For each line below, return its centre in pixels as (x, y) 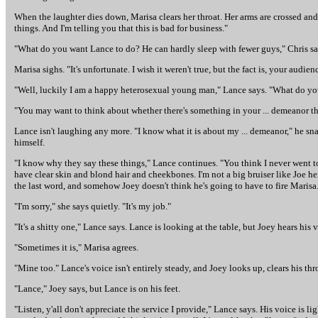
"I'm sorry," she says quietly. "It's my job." (93, 206)
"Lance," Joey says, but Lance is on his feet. (97, 289)
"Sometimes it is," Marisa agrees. (76, 247)
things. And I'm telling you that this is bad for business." (121, 28)
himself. (29, 142)
